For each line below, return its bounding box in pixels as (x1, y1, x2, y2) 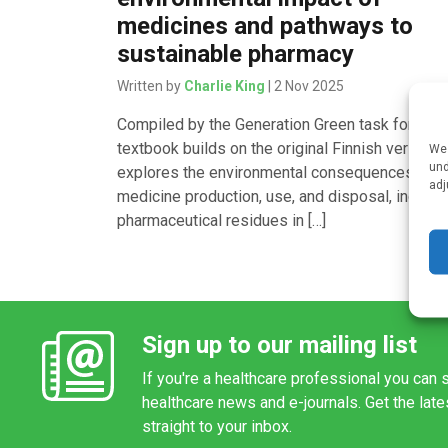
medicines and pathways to (117, 11, 414, 40)
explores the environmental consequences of (117, 162, 434, 182)
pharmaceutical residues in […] (117, 210, 327, 230)
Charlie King (184, 77, 266, 94)
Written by (117, 77, 185, 94)
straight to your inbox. (142, 416, 292, 436)
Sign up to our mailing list (142, 330, 417, 359)
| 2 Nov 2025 (265, 77, 345, 94)
